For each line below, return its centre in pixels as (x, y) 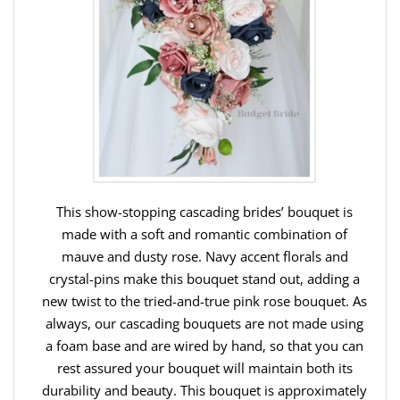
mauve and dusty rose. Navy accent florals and (204, 256)
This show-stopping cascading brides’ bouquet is (204, 211)
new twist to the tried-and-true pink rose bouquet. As (204, 300)
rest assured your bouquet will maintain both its (204, 367)
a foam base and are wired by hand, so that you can (204, 345)
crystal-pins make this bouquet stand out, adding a (204, 278)
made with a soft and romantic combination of (204, 233)
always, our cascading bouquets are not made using (204, 323)
